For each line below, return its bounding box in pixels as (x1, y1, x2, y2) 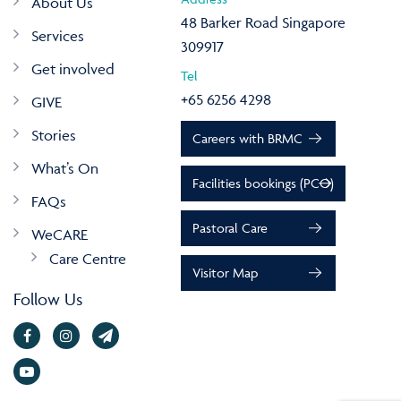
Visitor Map (192, 264, 258, 282)
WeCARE (31, 226, 88, 244)
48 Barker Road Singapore (180, 13, 346, 32)
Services (31, 27, 84, 46)
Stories (31, 126, 76, 145)
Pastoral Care (192, 219, 268, 237)
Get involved (31, 60, 115, 79)
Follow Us (13, 288, 82, 311)
